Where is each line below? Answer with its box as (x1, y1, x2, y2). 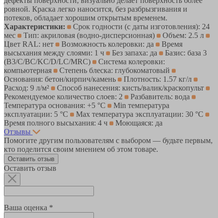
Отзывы (4, 127, 31, 136)
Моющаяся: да (113, 118, 163, 127)
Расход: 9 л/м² (4, 83, 51, 92)
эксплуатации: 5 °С (4, 109, 70, 118)
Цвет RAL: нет (4, 39, 55, 48)
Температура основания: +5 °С (4, 101, 108, 109)
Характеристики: (4, 22, 65, 31)
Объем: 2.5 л (161, 31, 206, 39)
